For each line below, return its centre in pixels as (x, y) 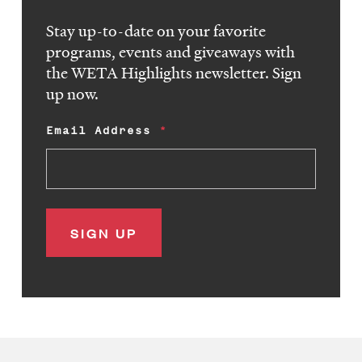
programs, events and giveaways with (171, 52)
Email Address (99, 131)
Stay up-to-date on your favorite (156, 31)
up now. (73, 94)
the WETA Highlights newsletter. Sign (174, 73)
